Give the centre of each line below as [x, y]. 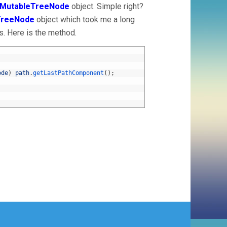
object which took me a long [85, 20]
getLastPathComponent [68, 73]
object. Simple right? [106, 6]
